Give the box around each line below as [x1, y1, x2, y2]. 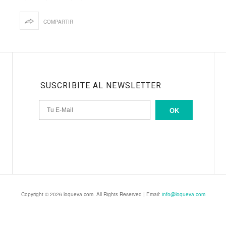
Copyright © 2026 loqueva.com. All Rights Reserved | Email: [21, 191, 162, 198]
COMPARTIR [43, 18, 73, 25]
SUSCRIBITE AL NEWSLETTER [40, 81, 162, 90]
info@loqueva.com [161, 191, 205, 198]
